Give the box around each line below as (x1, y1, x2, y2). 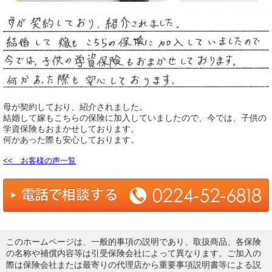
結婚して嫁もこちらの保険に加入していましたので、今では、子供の (3, 112, 267, 123)
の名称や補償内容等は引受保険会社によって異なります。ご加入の (6, 248, 261, 258)
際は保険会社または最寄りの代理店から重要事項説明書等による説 (6, 260, 261, 270)
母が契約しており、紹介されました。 (3, 101, 148, 112)
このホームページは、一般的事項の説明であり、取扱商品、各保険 (6, 237, 261, 246)
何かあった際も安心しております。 (3, 134, 139, 144)
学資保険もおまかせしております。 (3, 123, 139, 134)
